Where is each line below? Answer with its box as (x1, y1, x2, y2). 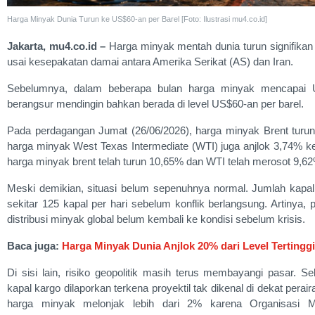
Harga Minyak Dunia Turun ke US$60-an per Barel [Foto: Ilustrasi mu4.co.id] (7, 14, 267, 23)
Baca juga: (7, 239, 62, 252)
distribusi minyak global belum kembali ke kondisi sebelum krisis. (7, 212, 305, 225)
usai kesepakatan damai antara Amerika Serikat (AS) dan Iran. (7, 55, 293, 67)
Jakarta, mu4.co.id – (7, 39, 106, 52)
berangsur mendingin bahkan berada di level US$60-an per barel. (7, 97, 304, 110)
